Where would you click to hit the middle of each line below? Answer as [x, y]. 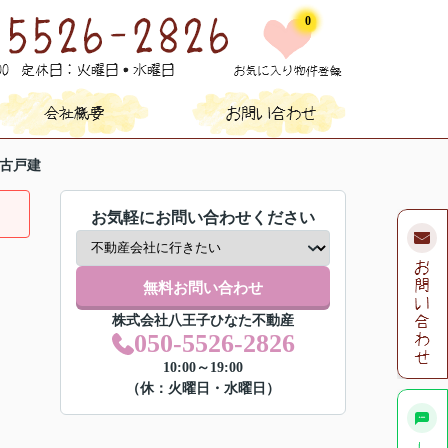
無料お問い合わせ [203, 287]
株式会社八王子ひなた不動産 [203, 320]
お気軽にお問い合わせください [203, 217]
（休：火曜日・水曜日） [203, 388]
